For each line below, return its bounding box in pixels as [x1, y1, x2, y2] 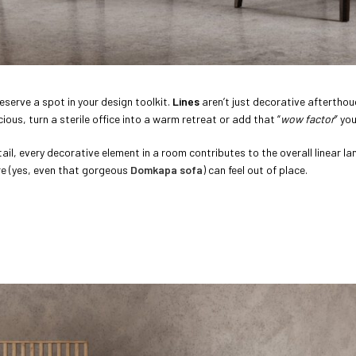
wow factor [281, 112, 335, 126]
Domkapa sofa [130, 163, 203, 177]
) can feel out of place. [203, 163, 308, 177]
